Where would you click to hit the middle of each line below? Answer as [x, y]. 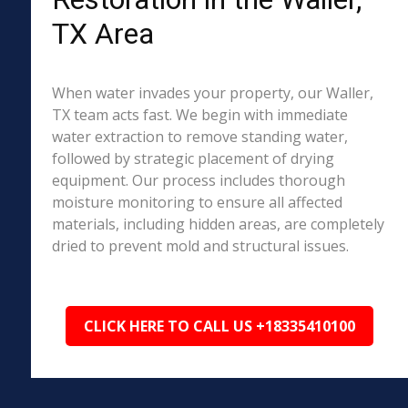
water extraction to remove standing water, [199, 137]
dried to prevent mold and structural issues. [200, 246]
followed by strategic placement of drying [193, 158]
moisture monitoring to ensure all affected [197, 202]
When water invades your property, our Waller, [212, 93]
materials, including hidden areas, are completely [218, 224]
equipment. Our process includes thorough [198, 180]
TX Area [102, 34]
